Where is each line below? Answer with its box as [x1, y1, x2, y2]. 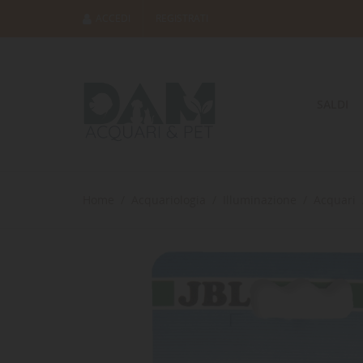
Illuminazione [223, 192, 300, 207]
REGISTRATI [156, 11, 208, 25]
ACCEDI [96, 11, 130, 25]
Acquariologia [131, 192, 206, 207]
